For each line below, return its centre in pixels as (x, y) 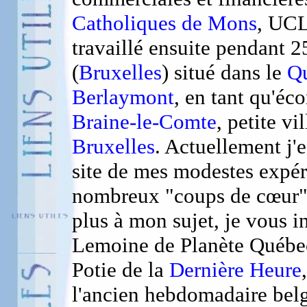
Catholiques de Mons (164, 23)
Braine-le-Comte (144, 122)
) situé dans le (224, 72)
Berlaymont (123, 97)
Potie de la (118, 270)
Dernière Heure (233, 270)
